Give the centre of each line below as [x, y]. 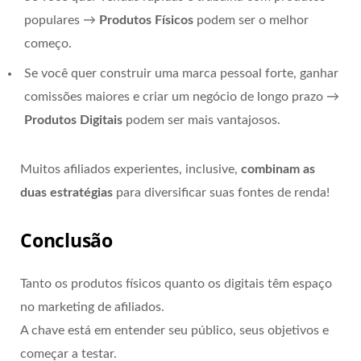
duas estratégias [66, 192]
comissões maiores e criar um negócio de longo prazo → [182, 96]
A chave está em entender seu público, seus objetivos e [174, 331]
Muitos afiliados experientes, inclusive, [131, 169]
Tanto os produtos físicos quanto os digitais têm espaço [176, 284]
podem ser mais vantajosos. [201, 120]
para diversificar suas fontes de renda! [221, 192]
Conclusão [66, 241]
